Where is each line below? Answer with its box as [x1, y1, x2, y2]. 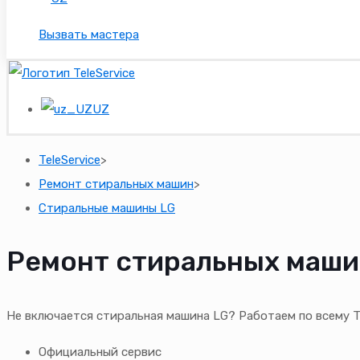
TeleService [39, 153, 100, 167]
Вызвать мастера [39, 27, 139, 42]
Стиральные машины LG [39, 201, 175, 215]
